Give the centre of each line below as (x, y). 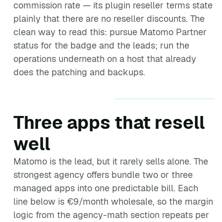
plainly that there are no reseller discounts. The (109, 19)
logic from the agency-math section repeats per (111, 215)
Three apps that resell (109, 123)
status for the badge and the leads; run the (101, 45)
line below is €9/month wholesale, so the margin (113, 201)
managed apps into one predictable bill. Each (106, 188)
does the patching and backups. (79, 72)
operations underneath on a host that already (105, 59)
